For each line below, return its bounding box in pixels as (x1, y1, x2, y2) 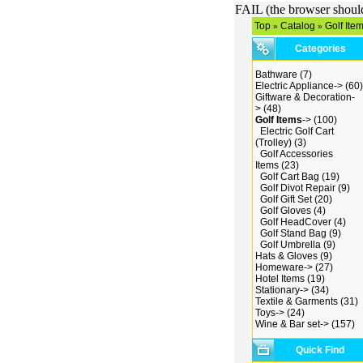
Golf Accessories (260, 148, 333, 160)
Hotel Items (255, 273, 305, 284)
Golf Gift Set (260, 194, 312, 205)
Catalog (280, 20, 315, 32)
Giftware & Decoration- (255, 92, 355, 103)
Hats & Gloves (255, 250, 318, 262)
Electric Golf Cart (260, 126, 334, 137)
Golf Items (255, 114, 302, 126)
